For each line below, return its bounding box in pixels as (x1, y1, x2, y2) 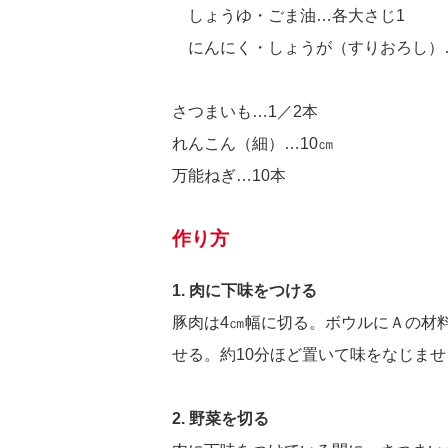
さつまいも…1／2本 (172, 103, 318, 120)
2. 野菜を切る (172, 410, 269, 427)
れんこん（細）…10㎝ (172, 135, 334, 152)
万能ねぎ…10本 (172, 167, 286, 184)
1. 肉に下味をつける (172, 282, 317, 299)
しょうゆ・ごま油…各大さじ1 (172, 7, 405, 24)
